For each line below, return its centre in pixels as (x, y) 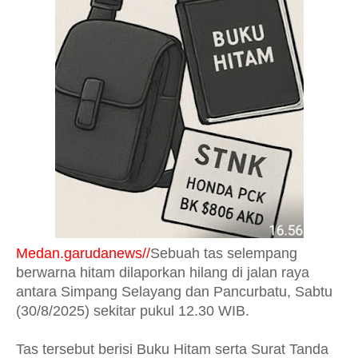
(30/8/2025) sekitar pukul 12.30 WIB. (133, 311)
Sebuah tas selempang (224, 253)
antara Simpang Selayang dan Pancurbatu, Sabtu (174, 292)
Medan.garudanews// (83, 253)
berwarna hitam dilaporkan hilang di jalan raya (163, 272)
